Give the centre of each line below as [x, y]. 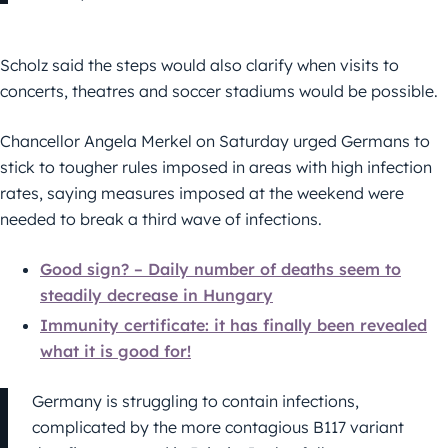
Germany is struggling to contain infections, [195, 400]
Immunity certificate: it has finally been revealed [233, 324]
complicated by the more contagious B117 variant [218, 426]
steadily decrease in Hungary [156, 294]
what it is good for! [115, 350]
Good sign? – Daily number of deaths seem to [220, 268]
